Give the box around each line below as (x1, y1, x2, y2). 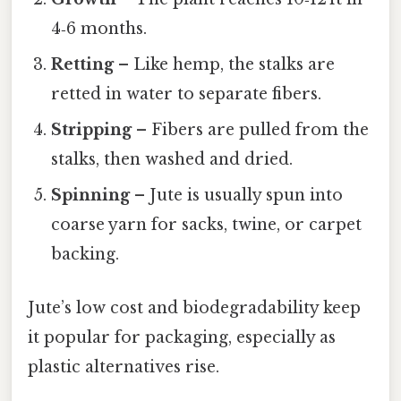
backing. (51, 244, 120, 265)
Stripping (51, 120, 132, 141)
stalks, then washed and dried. (51, 149, 294, 170)
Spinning (51, 185, 131, 206)
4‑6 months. (51, 19, 148, 39)
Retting (51, 55, 115, 75)
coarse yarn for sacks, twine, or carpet (51, 215, 363, 235)
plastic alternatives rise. (28, 356, 219, 377)
